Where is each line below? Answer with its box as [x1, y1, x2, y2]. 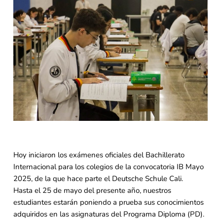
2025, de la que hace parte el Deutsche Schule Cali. [13, 173, 183, 184]
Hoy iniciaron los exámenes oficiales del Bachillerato [13, 149, 184, 160]
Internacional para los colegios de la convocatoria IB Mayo [13, 161, 204, 172]
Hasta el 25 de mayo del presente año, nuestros [13, 185, 171, 195]
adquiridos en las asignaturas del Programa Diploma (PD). [13, 209, 204, 219]
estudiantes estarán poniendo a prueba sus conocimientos [13, 197, 204, 207]
